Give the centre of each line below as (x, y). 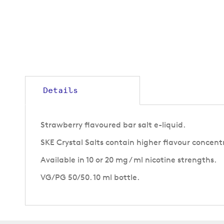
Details (60, 90)
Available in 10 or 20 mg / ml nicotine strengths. (128, 160)
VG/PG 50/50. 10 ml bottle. (90, 177)
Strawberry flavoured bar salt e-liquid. (113, 125)
